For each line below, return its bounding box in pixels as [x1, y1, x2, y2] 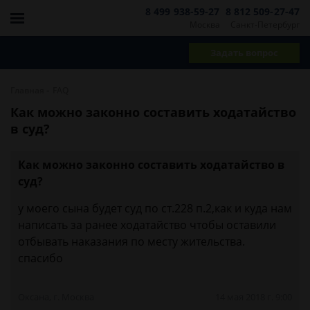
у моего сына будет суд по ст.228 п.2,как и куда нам [18, 201, 292, 216]
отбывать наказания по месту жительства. [18, 234, 245, 249]
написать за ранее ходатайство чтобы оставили [18, 217, 276, 232]
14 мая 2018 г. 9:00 [215, 291, 292, 303]
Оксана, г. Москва [18, 291, 94, 303]
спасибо [18, 250, 63, 266]
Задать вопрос [210, 46, 278, 59]
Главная [10, 84, 44, 96]
